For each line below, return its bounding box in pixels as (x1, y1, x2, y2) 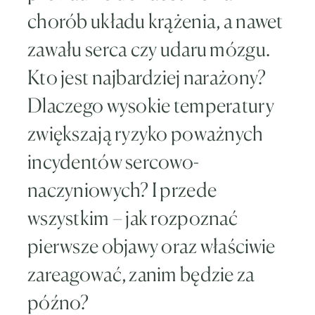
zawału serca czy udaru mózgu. (27, 37, 271, 61)
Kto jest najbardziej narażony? (27, 65, 266, 89)
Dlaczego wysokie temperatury (27, 94, 274, 117)
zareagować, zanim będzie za (27, 262, 255, 286)
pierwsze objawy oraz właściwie (27, 234, 276, 258)
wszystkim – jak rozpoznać (27, 206, 238, 230)
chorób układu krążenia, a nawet (27, 9, 283, 33)
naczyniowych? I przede (27, 178, 217, 202)
